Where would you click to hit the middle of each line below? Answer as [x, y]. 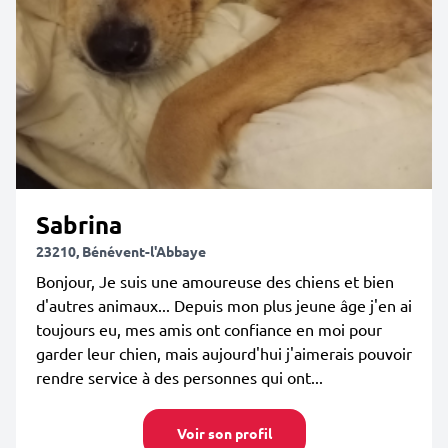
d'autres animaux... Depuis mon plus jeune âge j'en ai [224, 305]
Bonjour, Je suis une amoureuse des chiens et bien [215, 281]
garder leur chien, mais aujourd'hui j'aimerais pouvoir [224, 353]
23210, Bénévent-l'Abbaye [121, 251]
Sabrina [79, 224]
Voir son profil [224, 433]
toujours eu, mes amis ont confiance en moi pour [209, 329]
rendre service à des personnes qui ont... [179, 377]
